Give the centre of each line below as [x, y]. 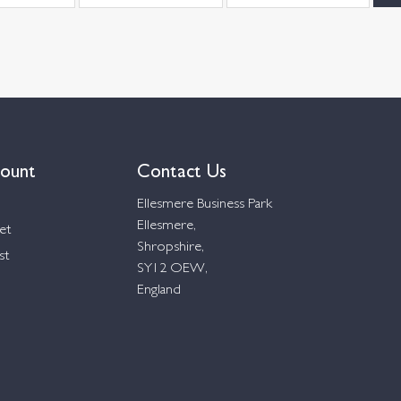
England [159, 291]
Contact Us [182, 169]
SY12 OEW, [172, 269]
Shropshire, [171, 248]
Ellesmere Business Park [205, 205]
